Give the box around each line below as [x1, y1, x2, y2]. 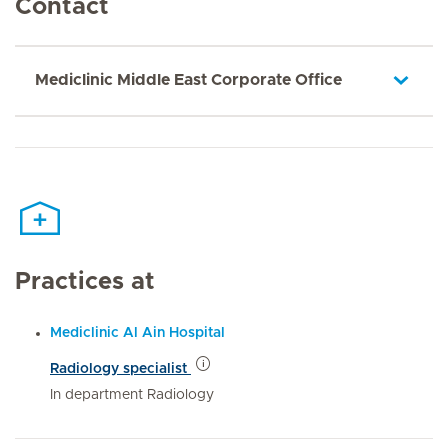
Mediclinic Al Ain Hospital [50, 325, 225, 340]
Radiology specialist [50, 361, 191, 376]
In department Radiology [50, 387, 214, 402]
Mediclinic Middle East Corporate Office [35, 72, 342, 88]
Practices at [15, 269, 155, 294]
